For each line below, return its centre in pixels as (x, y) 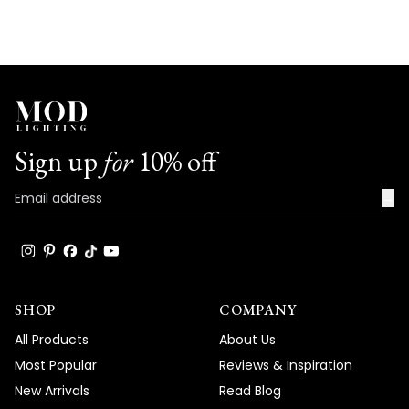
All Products (52, 340)
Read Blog (250, 391)
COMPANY (258, 310)
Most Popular (56, 365)
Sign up (59, 161)
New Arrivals (52, 391)
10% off (174, 161)
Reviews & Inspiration (286, 365)
